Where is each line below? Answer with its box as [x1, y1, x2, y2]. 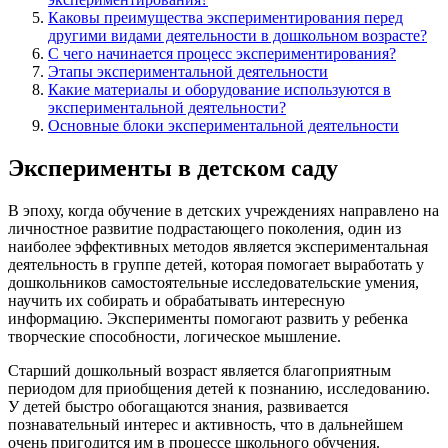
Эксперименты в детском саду [8, 154, 338, 181]
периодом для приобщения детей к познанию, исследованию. [8, 379, 430, 397]
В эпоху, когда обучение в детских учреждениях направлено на [8, 201, 439, 219]
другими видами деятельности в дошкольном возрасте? [48, 26, 427, 44]
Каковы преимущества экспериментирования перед [48, 8, 403, 26]
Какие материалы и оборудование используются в [48, 80, 391, 98]
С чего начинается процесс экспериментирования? [48, 44, 396, 62]
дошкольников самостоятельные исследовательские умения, [8, 273, 419, 291]
